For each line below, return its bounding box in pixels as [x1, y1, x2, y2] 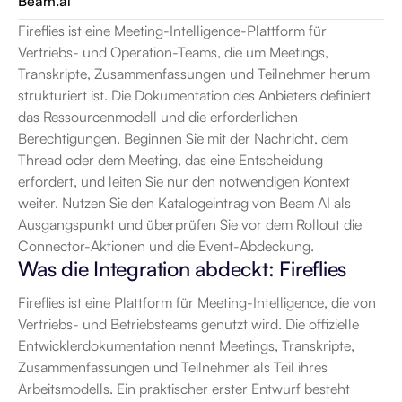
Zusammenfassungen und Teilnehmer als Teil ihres [18, 358, 328, 376]
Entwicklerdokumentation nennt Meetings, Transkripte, [18, 336, 354, 354]
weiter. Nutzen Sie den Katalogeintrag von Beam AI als [18, 194, 351, 212]
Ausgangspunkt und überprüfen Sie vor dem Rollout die [18, 215, 362, 233]
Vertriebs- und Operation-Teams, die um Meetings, [18, 43, 328, 61]
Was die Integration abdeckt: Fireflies [18, 256, 347, 282]
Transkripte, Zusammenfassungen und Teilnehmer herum [18, 65, 370, 83]
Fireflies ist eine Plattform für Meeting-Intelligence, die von [18, 293, 376, 311]
